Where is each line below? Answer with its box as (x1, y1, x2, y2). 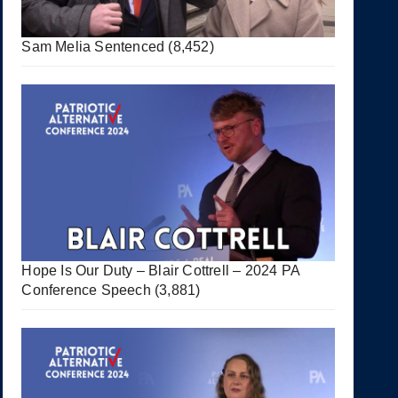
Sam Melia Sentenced (21, 39, 165, 55)
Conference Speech (21, 282, 151, 298)
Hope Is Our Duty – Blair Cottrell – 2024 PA (21, 262, 299, 278)
